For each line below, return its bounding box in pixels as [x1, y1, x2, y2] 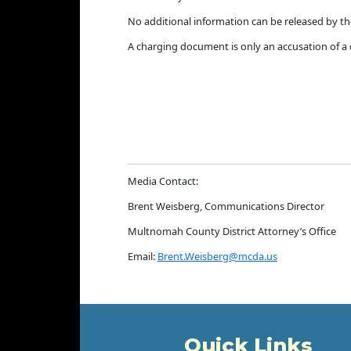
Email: [127, 248, 157, 263]
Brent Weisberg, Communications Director [127, 199, 324, 214]
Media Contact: [127, 174, 198, 189]
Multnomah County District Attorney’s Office [127, 224, 336, 239]
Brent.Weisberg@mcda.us [157, 248, 277, 263]
